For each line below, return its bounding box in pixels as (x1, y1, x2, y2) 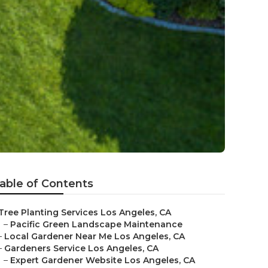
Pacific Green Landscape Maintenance (10, 219, 182, 230)
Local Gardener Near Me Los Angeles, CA (4, 231, 185, 242)
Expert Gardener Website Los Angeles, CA (10, 255, 195, 266)
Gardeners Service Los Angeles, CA (4, 243, 159, 254)
